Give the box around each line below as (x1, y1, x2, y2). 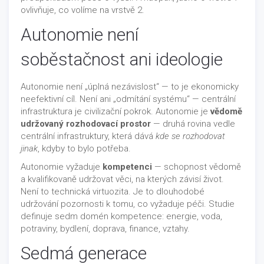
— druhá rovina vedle (151, 118, 235, 129)
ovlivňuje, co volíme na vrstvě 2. (21, 4, 144, 15)
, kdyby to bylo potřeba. (38, 143, 131, 154)
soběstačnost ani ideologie (21, 48, 223, 70)
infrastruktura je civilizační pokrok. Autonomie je (21, 105, 210, 117)
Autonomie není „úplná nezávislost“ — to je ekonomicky (21, 81, 239, 92)
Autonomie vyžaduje (21, 161, 103, 172)
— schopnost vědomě (152, 161, 241, 172)
